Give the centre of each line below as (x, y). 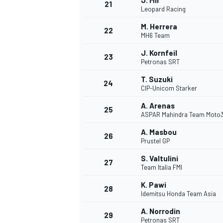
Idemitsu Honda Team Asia (178, 194)
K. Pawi (154, 185)
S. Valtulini (160, 159)
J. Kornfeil (159, 53)
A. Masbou (159, 132)
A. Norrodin (161, 211)
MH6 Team (155, 36)
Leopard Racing (163, 9)
